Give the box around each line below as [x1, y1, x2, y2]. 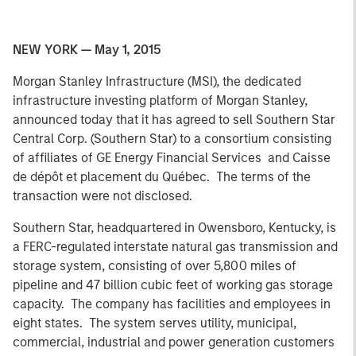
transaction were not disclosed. [13, 188, 192, 203]
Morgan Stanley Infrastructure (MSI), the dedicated [13, 74, 301, 89]
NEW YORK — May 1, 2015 [13, 42, 161, 57]
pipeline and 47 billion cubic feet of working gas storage [13, 277, 333, 292]
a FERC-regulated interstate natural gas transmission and [13, 239, 338, 254]
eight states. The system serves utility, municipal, [13, 315, 296, 331]
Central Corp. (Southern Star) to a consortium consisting [13, 131, 331, 146]
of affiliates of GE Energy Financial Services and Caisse [13, 150, 331, 165]
